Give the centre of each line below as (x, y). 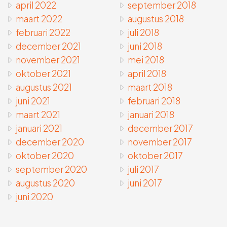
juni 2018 (145, 46)
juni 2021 (33, 101)
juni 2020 (34, 197)
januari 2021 (39, 128)
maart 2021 (38, 115)
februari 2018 (154, 101)
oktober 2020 (45, 156)
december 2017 (161, 128)
